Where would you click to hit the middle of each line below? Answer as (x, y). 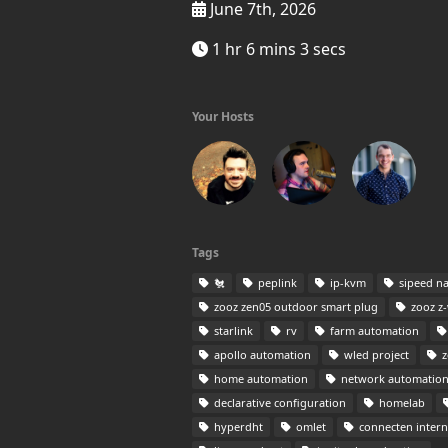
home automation (259, 378)
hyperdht (237, 426)
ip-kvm (346, 282)
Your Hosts (223, 116)
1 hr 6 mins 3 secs (277, 49)
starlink (232, 330)
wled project (375, 354)
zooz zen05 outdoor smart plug (294, 306)
